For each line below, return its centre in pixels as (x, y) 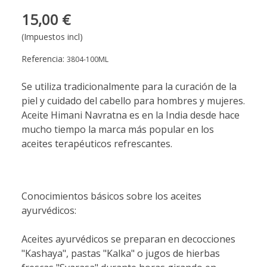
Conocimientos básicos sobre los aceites (111, 196)
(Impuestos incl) (52, 37)
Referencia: (44, 59)
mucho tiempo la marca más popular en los (118, 129)
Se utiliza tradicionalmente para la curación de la (129, 86)
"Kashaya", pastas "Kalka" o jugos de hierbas (121, 253)
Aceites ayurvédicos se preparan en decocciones (128, 239)
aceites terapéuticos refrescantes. (97, 144)
